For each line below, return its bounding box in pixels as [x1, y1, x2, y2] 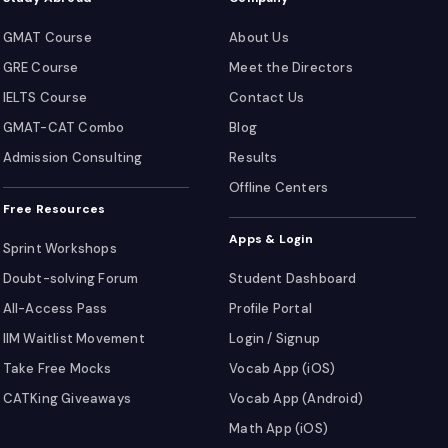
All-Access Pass [2, 300, 108, 317]
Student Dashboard [229, 270, 357, 287]
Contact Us [229, 89, 305, 106]
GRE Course [2, 59, 79, 76]
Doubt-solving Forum [2, 270, 139, 287]
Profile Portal [229, 300, 313, 317]
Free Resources [2, 201, 106, 217]
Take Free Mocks [2, 360, 112, 377]
